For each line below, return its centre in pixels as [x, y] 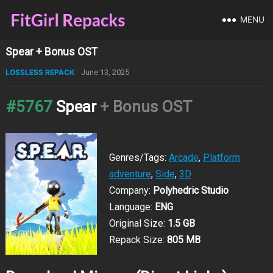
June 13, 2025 [105, 72]
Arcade [183, 158]
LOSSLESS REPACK [40, 72]
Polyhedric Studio [190, 190]
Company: [131, 190]
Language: [132, 207]
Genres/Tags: [139, 158]
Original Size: [138, 223]
